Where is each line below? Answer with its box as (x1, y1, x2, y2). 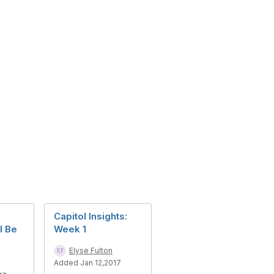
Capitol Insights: (54, 210, 127, 223)
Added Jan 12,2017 (54, 258, 121, 268)
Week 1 (54, 223, 86, 235)
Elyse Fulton (69, 246, 113, 256)
